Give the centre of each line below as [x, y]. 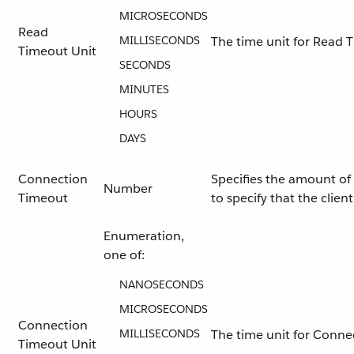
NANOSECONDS [162, 284]
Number [128, 188]
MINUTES [144, 89]
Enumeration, [144, 236]
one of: [124, 255]
